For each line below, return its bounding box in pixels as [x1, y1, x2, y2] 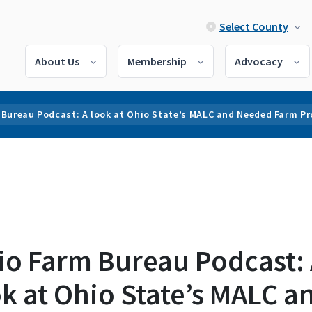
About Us [35, 54, 79, 68]
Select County [219, 19, 288, 33]
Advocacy [235, 54, 283, 68]
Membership [127, 54, 187, 68]
